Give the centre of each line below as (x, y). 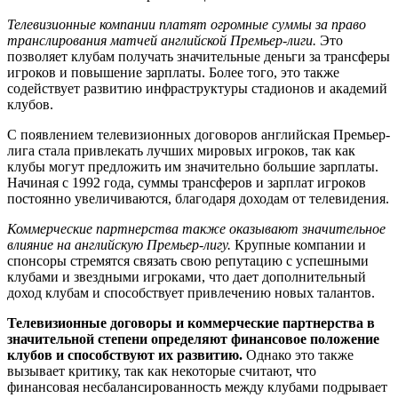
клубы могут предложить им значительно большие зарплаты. (193, 167)
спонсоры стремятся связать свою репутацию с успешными (188, 261)
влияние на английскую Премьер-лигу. (119, 245)
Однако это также (300, 355)
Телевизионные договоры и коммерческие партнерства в (191, 323)
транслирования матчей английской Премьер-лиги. (162, 41)
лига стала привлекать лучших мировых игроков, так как (181, 151)
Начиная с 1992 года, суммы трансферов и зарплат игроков (187, 183)
